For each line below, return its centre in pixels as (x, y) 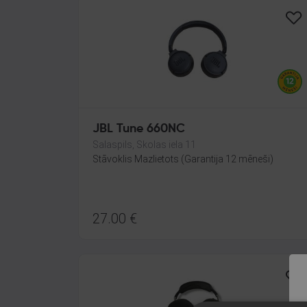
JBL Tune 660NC (139, 129)
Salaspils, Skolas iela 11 (144, 145)
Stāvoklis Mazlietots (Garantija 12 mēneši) (183, 159)
